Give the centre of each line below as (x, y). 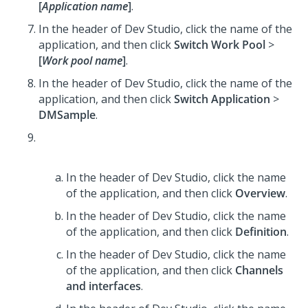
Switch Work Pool (220, 45)
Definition (261, 232)
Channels (259, 270)
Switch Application (222, 99)
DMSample (67, 115)
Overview (260, 193)
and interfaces (103, 286)
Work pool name (82, 60)
